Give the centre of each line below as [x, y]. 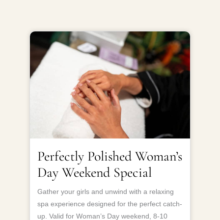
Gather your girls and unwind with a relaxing [106, 191]
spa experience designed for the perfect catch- [110, 204]
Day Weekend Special [95, 172]
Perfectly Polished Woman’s [110, 156]
